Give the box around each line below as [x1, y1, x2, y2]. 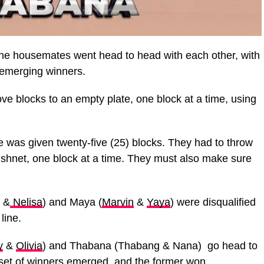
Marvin [102, 196, 134, 209]
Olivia [16, 240, 42, 252]
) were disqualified [170, 196, 256, 209]
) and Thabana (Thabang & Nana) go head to [42, 240, 258, 252]
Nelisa [10, 196, 42, 209]
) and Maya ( [42, 196, 102, 209]
